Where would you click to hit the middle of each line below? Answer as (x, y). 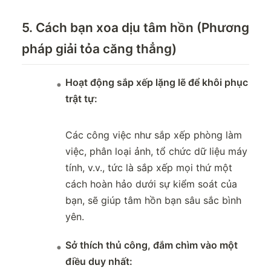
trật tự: (81, 99)
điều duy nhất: (99, 262)
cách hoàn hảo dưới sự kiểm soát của (151, 184)
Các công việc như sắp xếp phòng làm (154, 135)
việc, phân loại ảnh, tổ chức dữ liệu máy (156, 152)
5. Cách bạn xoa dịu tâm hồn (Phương (135, 28)
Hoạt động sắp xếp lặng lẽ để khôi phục (157, 83)
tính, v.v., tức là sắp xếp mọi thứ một (149, 168)
